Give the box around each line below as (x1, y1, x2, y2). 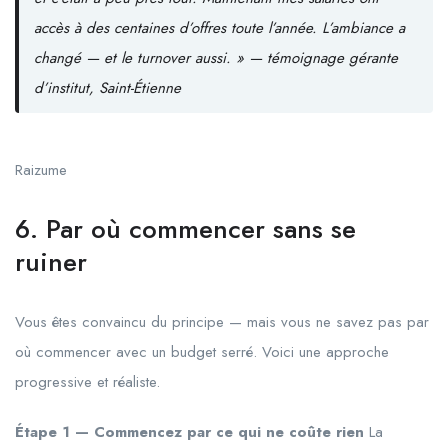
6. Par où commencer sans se (15, 209, 356, 248)
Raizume (15, 158, 67, 181)
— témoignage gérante (243, 47, 398, 70)
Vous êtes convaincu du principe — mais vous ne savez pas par (15, 310, 429, 333)
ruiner (15, 242, 87, 281)
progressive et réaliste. (15, 370, 160, 393)
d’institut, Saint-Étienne (33, 77, 181, 100)
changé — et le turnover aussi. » (33, 47, 244, 70)
